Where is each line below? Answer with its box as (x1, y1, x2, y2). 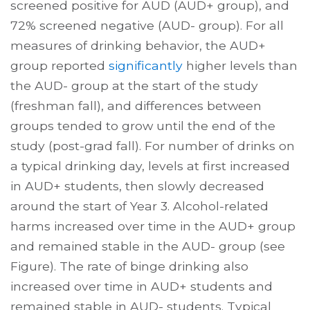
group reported (10, 57, 109, 73)
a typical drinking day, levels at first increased (10, 158, 290, 173)
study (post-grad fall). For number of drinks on (10, 138, 295, 153)
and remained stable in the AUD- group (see (10, 238, 285, 253)
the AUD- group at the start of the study (10, 77, 258, 93)
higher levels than (183, 57, 298, 73)
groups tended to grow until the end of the (10, 118, 275, 133)
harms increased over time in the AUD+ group (10, 218, 295, 233)
